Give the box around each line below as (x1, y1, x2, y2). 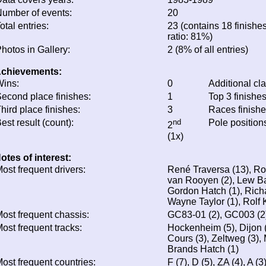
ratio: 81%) (167, 31, 213, 42)
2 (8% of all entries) (167, 45, 248, 55)
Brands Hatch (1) (167, 244, 239, 255)
